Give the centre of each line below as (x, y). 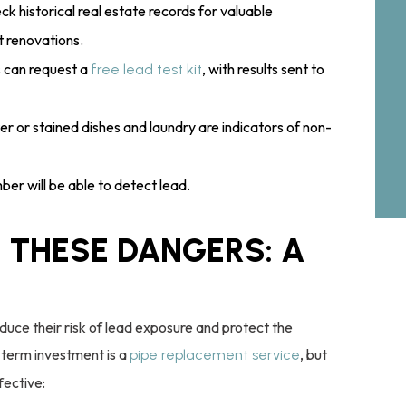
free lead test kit (146, 69)
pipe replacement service (215, 354)
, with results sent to (263, 68)
